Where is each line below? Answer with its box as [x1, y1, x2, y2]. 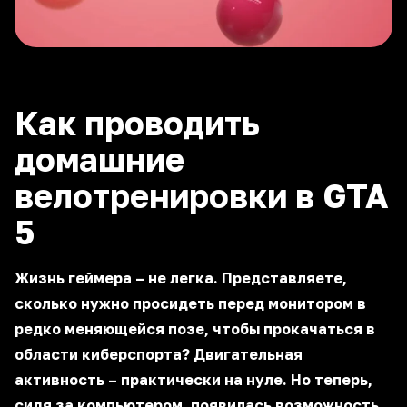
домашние [15, 140, 184, 179]
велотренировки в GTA [15, 176, 389, 215]
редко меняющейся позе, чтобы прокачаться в [15, 320, 375, 338]
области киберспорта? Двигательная [15, 345, 303, 363]
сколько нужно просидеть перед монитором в [15, 294, 366, 313]
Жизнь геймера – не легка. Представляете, [15, 269, 347, 287]
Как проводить [15, 104, 260, 143]
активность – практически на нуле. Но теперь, [15, 371, 372, 389]
